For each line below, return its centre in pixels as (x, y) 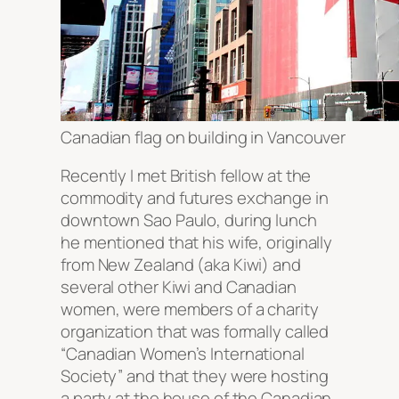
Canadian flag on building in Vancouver (204, 137)
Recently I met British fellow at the (186, 176)
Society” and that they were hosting (195, 376)
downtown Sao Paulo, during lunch (189, 220)
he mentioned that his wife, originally (197, 243)
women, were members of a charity (190, 309)
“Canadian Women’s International (183, 354)
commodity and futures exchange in (195, 198)
